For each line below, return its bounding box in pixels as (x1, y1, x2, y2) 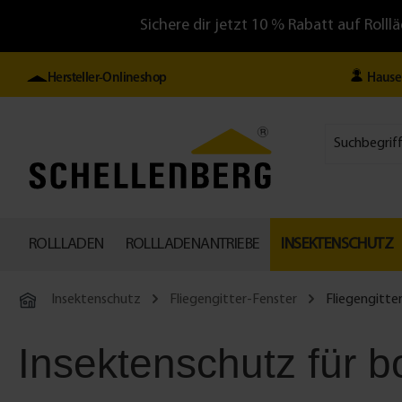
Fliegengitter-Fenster (170, 293, 297, 307)
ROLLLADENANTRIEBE (125, 236, 260, 253)
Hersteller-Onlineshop (48, 72, 167, 85)
